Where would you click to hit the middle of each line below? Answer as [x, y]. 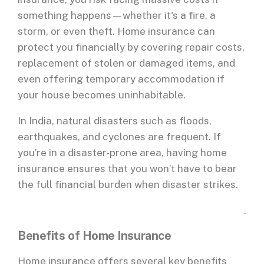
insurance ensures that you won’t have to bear [127, 169]
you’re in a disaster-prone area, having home [122, 153]
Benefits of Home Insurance [96, 236]
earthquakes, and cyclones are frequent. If [119, 137]
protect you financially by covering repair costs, [131, 47]
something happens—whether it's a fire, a [117, 16]
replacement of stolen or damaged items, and [126, 63]
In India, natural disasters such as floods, [115, 121]
